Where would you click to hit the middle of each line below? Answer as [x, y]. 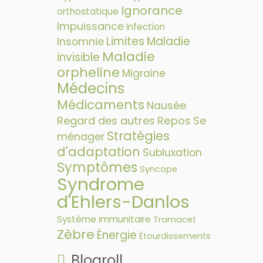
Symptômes [97, 168]
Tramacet [175, 220]
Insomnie [80, 42]
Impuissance [90, 26]
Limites [125, 41]
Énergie [117, 235]
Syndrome [101, 184]
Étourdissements [175, 236]
